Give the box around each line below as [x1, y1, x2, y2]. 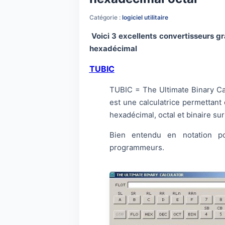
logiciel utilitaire [122, 14, 168, 21]
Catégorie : [89, 14, 122, 21]
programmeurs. [109, 143, 164, 152]
